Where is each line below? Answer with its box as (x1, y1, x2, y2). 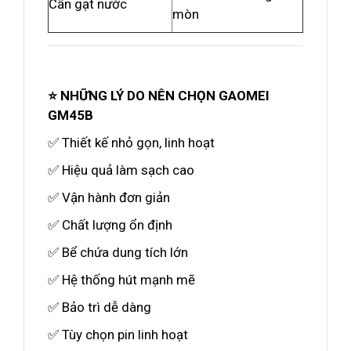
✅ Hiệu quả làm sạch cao (48, 162, 194, 178)
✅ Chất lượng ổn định (48, 217, 172, 233)
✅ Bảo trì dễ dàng (48, 299, 151, 315)
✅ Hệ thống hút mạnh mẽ (48, 272, 195, 288)
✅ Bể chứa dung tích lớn (48, 244, 188, 260)
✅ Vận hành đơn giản (48, 190, 170, 205)
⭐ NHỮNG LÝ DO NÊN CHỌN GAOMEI (48, 88, 270, 103)
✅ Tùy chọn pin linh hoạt (48, 327, 188, 342)
